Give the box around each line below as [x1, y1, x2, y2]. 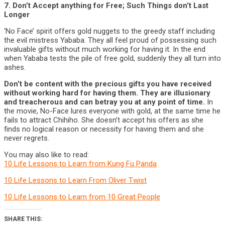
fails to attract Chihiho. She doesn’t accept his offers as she [4, 116, 203, 125]
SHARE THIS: [4, 215, 42, 222]
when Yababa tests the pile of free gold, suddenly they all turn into [4, 54, 221, 63]
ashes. [4, 63, 26, 72]
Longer [4, 10, 30, 19]
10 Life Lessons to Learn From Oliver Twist [4, 176, 147, 185]
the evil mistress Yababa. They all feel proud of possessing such [4, 36, 216, 45]
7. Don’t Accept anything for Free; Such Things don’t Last [4, 1, 208, 10]
